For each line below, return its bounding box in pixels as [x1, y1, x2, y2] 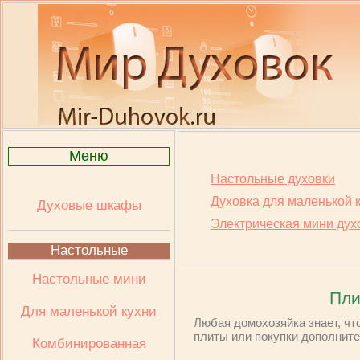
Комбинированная [31, 336, 146, 351]
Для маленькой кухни [21, 304, 157, 319]
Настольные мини [31, 272, 146, 287]
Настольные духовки [211, 172, 335, 186]
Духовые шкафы [36, 198, 141, 213]
